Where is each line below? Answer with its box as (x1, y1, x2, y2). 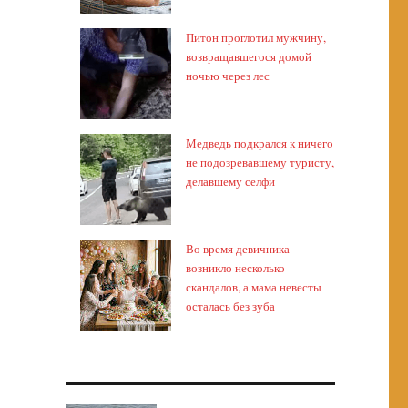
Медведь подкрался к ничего (186, 135, 334, 151)
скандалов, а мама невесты (186, 279, 322, 295)
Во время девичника (186, 240, 291, 257)
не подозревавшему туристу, (186, 154, 335, 170)
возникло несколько (186, 260, 286, 276)
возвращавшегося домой (186, 48, 312, 65)
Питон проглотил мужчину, (186, 29, 327, 46)
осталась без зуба (186, 298, 276, 314)
